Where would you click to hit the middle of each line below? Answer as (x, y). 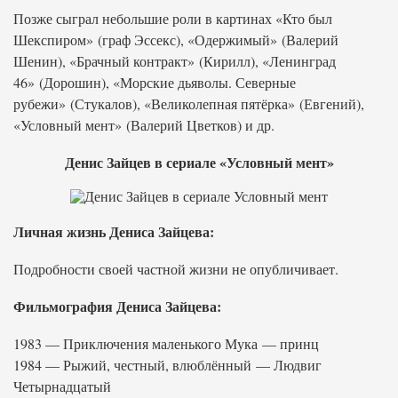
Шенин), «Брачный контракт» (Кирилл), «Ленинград (175, 61)
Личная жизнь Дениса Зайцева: (114, 231)
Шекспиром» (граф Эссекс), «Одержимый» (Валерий (176, 40)
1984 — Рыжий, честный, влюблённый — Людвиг (167, 365)
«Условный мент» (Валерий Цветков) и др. (144, 125)
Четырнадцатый (62, 386)
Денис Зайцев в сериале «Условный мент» (199, 162)
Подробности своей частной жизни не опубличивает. (176, 269)
